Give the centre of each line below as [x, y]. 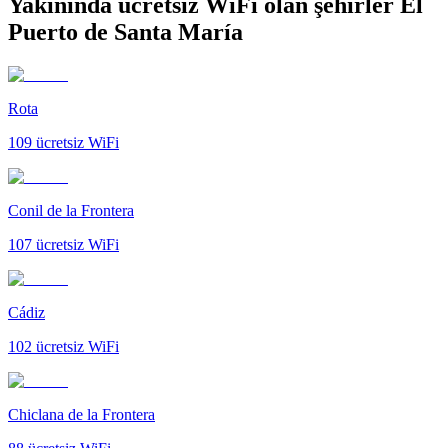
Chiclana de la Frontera [81, 414]
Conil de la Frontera [71, 210]
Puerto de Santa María [125, 31]
